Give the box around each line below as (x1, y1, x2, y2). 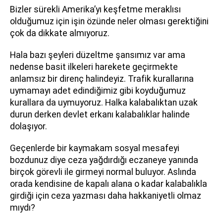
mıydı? (10, 203, 39, 213)
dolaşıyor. (10, 121, 51, 131)
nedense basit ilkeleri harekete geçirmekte (10, 62, 178, 72)
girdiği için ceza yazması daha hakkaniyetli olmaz (10, 191, 201, 201)
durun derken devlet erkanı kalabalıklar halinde (10, 110, 190, 119)
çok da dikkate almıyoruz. (10, 28, 113, 38)
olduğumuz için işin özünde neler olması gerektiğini (10, 16, 209, 26)
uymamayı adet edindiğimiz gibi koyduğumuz (10, 86, 186, 96)
